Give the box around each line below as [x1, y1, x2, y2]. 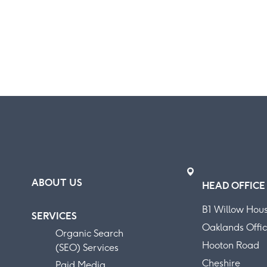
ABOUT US [32, 176, 83, 188]
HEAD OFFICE [202, 179, 266, 191]
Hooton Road [202, 239, 260, 251]
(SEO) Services [55, 241, 119, 253]
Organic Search [55, 227, 124, 239]
